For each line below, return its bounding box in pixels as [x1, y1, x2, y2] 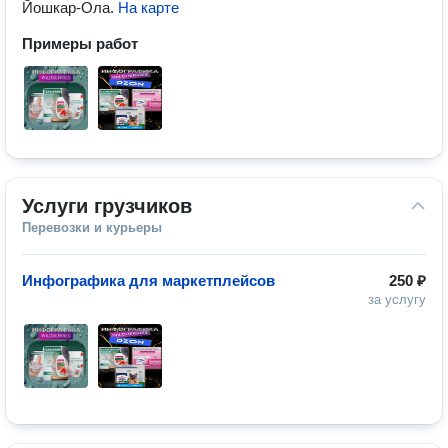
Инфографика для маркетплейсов [22, 272, 275, 289]
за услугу [368, 292, 426, 307]
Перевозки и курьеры [22, 220, 162, 235]
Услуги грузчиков [22, 195, 192, 217]
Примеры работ [22, 35, 138, 52]
